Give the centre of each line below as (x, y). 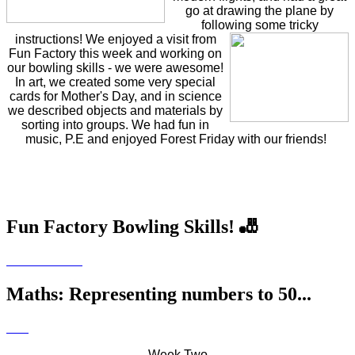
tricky (302, 25)
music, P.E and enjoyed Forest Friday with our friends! (177, 139)
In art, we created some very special (115, 82)
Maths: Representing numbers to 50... (159, 294)
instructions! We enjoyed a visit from (115, 40)
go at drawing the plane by (260, 11)
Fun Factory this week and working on (115, 54)
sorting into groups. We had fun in (115, 125)
